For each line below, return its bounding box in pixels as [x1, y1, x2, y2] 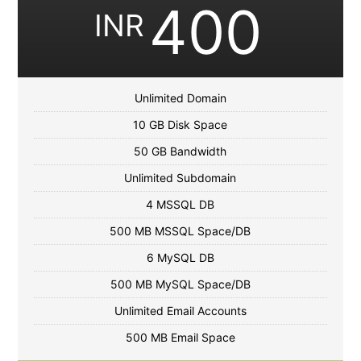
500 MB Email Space [125, 330, 235, 345]
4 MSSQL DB [146, 197, 215, 212]
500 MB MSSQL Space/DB [110, 224, 251, 239]
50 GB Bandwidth [134, 144, 227, 159]
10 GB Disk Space [133, 118, 228, 132]
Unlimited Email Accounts [114, 304, 247, 318]
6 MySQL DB [146, 251, 214, 265]
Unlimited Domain [134, 91, 226, 106]
